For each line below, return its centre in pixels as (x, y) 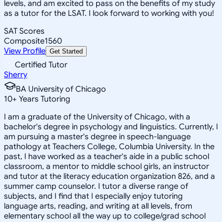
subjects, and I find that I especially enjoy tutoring (93, 196)
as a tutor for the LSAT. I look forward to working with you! (109, 13)
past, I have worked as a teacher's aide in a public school (107, 156)
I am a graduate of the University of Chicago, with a (97, 117)
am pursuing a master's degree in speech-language (97, 137)
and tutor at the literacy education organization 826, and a (110, 176)
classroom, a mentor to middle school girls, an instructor (107, 166)
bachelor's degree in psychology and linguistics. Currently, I (111, 127)
